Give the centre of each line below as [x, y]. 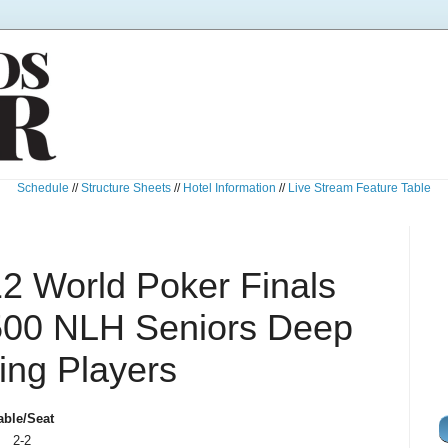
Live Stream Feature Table [359, 188]
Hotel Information [229, 188]
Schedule [43, 188]
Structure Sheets [126, 188]
